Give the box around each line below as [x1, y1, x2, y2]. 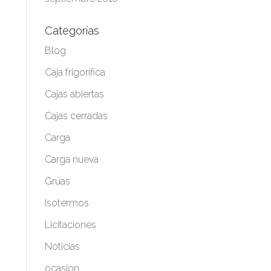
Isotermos [44, 197, 89, 209]
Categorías [44, 24, 99, 37]
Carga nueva [44, 154, 99, 165]
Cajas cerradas [44, 110, 108, 122]
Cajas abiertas [44, 88, 104, 100]
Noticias [44, 241, 80, 252]
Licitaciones [44, 219, 96, 230]
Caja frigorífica [44, 67, 105, 78]
